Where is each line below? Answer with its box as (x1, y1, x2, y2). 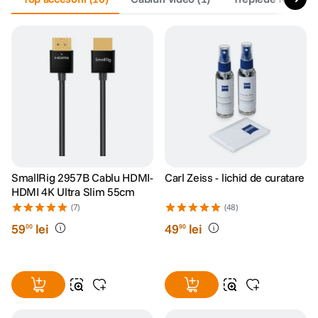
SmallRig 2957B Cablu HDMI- (11, 170, 153, 185)
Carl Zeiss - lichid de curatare (165, 170, 305, 185)
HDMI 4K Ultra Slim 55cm (11, 185, 135, 199)
